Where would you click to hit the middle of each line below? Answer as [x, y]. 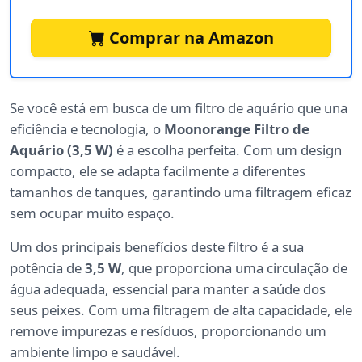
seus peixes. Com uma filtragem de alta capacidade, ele [181, 310]
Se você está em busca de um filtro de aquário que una [179, 108]
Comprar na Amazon [189, 38]
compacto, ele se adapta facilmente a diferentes [158, 171]
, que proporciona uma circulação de [234, 268]
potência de [47, 268]
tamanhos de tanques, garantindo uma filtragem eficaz [181, 192]
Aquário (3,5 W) [61, 150]
